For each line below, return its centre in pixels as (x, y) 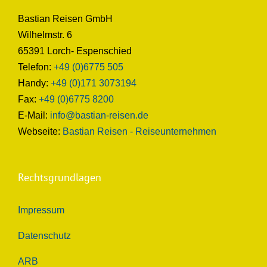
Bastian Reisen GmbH (65, 19)
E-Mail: (34, 116)
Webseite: (40, 132)
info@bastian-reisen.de (99, 116)
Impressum (41, 210)
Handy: (34, 83)
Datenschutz (44, 236)
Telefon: (36, 67)
